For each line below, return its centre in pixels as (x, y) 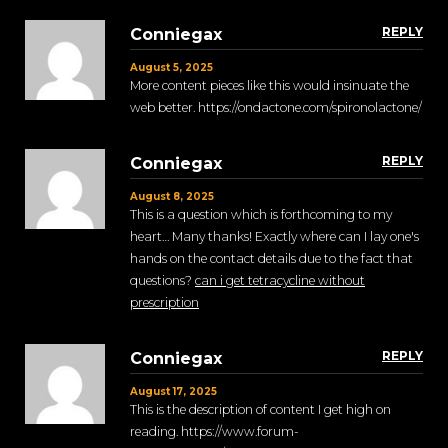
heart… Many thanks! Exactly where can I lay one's (274, 237)
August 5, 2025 (171, 68)
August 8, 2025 (172, 197)
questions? (162, 281)
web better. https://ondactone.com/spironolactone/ (276, 108)
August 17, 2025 (173, 392)
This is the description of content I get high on (260, 410)
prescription (164, 303)
